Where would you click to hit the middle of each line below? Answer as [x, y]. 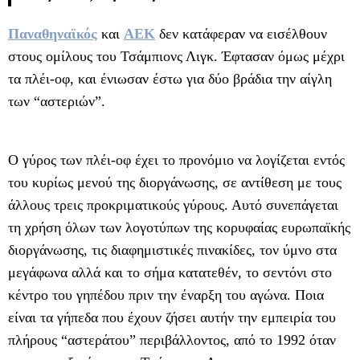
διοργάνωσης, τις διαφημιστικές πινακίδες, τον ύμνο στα [172, 250]
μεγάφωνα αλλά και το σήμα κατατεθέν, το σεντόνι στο [170, 272]
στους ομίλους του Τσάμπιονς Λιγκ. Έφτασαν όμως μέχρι [176, 56]
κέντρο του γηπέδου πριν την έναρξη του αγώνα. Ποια [166, 295]
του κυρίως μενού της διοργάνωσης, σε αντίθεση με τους [175, 182]
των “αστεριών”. [57, 101]
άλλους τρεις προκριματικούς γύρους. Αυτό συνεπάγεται [173, 205]
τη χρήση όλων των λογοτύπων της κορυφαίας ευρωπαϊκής [179, 227]
